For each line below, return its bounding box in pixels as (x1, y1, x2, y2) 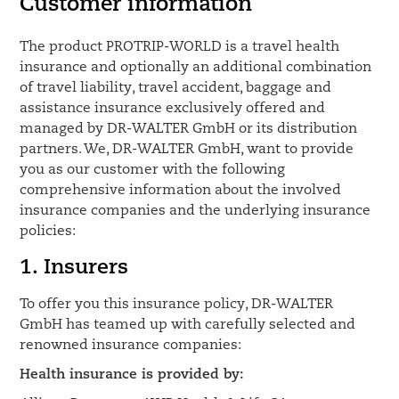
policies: (20, 224, 77, 239)
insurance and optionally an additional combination (20, 61, 372, 75)
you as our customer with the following (20, 163, 286, 177)
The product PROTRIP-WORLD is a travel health (20, 40, 340, 54)
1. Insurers (20, 258, 129, 279)
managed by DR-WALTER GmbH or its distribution (20, 122, 358, 136)
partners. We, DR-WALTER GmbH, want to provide (20, 142, 354, 157)
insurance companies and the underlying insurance (20, 204, 371, 218)
